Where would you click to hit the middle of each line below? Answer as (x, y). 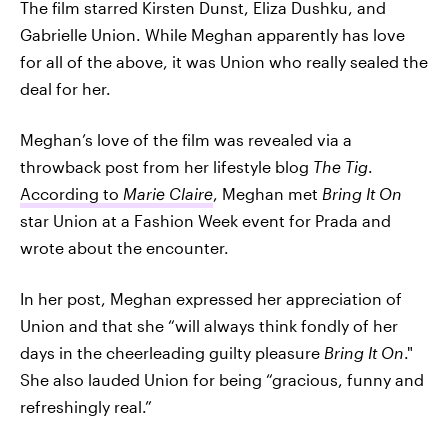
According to (71, 193)
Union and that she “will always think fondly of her (209, 325)
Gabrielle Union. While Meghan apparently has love (212, 34)
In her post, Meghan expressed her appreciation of (211, 298)
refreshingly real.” (86, 406)
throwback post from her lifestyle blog (166, 166)
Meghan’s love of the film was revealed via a (186, 139)
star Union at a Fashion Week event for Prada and (205, 220)
